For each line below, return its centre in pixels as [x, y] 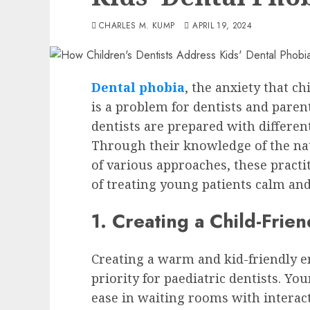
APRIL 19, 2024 [222, 26]
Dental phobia [138, 87]
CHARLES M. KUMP [137, 26]
